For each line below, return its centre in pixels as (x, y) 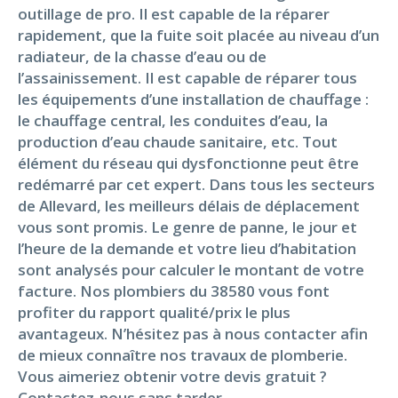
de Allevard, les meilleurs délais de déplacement (189, 205)
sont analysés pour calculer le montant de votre (191, 269)
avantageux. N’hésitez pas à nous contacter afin (193, 333)
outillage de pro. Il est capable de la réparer (174, 13)
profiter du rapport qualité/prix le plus (154, 312)
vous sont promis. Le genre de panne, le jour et (187, 227)
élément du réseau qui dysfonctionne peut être (188, 163)
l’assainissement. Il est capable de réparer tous (187, 77)
